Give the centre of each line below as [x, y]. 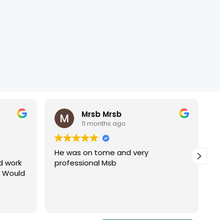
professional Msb [86, 163]
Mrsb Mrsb [102, 114]
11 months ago [104, 123]
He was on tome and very [102, 153]
